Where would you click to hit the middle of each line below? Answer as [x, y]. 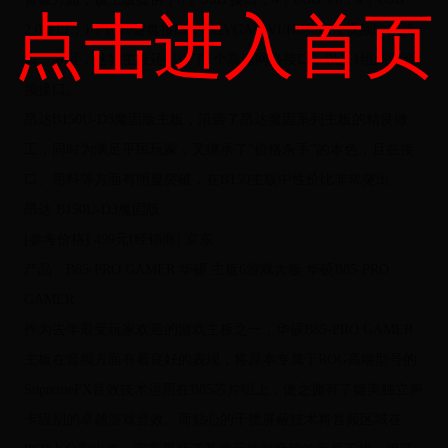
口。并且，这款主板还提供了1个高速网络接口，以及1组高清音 [219, 60]
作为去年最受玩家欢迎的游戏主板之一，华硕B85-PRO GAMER [218, 330]
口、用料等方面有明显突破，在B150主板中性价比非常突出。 [213, 180]
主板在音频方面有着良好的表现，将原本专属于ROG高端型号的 [220, 360]
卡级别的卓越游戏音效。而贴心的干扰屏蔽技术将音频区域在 [212, 420]
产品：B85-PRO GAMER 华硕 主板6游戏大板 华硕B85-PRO [206, 270]
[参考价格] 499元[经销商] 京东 [118, 240]
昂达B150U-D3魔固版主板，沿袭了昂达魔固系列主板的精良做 [215, 120]
